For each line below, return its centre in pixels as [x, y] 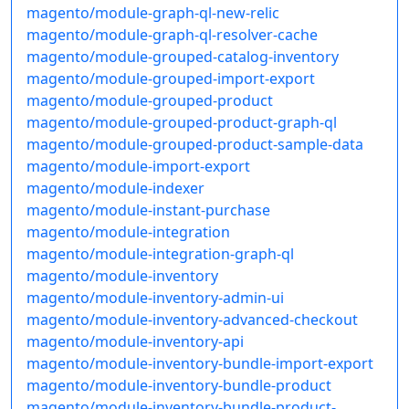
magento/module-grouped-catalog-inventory [183, 57]
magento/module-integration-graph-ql [160, 254]
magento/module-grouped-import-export [171, 79]
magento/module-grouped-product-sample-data [195, 145]
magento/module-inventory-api [135, 342]
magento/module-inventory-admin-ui [155, 298]
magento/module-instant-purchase [148, 210]
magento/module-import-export [138, 167]
